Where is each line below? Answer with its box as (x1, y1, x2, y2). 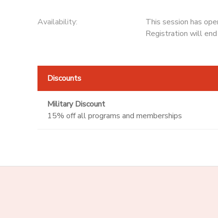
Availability (37, 16, 76, 27)
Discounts (47, 73, 81, 84)
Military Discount (47, 98, 105, 109)
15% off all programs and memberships (47, 110, 182, 121)
